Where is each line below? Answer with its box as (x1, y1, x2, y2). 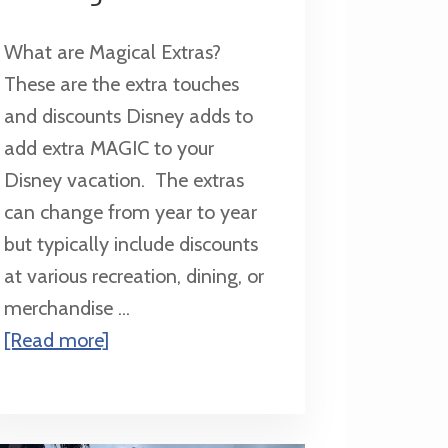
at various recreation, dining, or (3, 264, 264, 289)
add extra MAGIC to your (3, 136, 214, 161)
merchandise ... (3, 296, 130, 321)
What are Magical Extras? (3, 40, 221, 65)
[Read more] (3, 328, 109, 353)
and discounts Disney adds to (3, 104, 253, 129)
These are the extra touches (3, 72, 239, 97)
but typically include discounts (3, 232, 258, 257)
